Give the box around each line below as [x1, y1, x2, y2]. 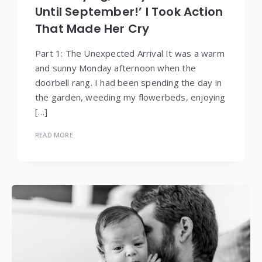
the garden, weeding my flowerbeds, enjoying [35, 91, 226, 103]
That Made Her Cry [35, 20, 150, 37]
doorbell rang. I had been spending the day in [35, 76, 222, 88]
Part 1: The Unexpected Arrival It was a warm [35, 47, 225, 59]
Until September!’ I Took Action [35, 3, 223, 20]
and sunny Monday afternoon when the [35, 61, 196, 74]
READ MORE [35, 130, 73, 139]
